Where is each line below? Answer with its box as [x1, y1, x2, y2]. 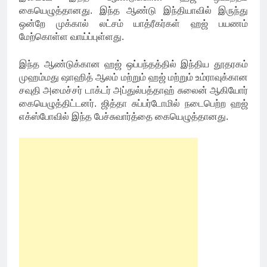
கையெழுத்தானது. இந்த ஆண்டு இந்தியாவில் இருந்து [19, 5, 248, 16]
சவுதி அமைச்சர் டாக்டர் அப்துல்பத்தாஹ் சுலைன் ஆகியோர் [19, 85, 248, 96]
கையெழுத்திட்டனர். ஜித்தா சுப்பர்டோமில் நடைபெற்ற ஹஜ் [19, 98, 248, 109]
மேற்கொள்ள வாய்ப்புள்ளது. [19, 32, 124, 42]
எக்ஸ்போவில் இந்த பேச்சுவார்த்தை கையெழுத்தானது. [19, 111, 228, 122]
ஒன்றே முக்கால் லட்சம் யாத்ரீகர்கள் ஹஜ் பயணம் [19, 18, 248, 29]
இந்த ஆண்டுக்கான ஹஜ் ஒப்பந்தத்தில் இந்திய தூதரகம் [19, 59, 248, 70]
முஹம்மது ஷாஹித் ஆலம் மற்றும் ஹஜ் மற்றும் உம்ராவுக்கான [19, 72, 248, 83]
